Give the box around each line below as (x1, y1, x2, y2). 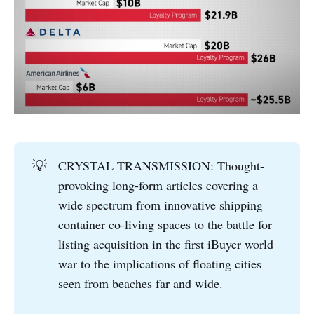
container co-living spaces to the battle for (58, 216, 273, 233)
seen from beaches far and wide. (58, 275, 224, 292)
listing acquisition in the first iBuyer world (58, 235, 274, 253)
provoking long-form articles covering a (58, 177, 259, 194)
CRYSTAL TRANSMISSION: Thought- (58, 157, 265, 175)
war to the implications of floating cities (58, 255, 262, 273)
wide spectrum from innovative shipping (58, 196, 264, 214)
